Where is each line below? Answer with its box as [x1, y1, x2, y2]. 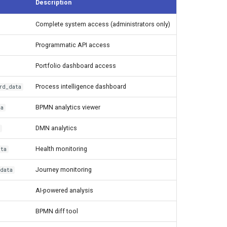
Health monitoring [35, 144, 87, 153]
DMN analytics [35, 124, 77, 132]
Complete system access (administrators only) [35, 20, 170, 28]
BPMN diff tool [35, 207, 78, 215]
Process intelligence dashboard [35, 82, 126, 90]
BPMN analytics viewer [35, 103, 100, 111]
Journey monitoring [35, 165, 92, 173]
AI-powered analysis [35, 186, 93, 194]
